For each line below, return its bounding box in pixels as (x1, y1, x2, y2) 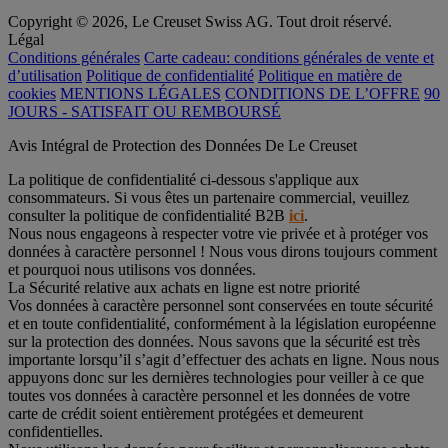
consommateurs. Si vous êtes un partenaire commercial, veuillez (8, 188, 409, 206)
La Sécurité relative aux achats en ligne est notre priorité (8, 278, 360, 296)
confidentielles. (8, 422, 103, 440)
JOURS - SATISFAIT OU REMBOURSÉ (8, 102, 281, 120)
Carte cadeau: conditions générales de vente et (144, 48, 434, 66)
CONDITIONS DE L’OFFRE (225, 84, 420, 102)
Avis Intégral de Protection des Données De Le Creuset (8, 136, 357, 154)
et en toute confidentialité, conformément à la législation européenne (8, 314, 436, 332)
